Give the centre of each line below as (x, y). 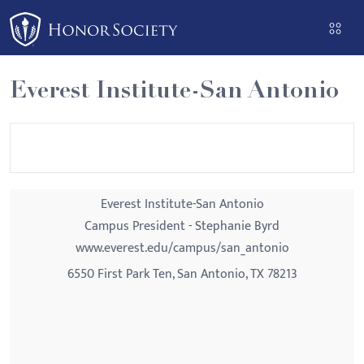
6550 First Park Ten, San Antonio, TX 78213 (182, 274)
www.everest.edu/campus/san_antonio (182, 248)
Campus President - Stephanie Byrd (182, 226)
